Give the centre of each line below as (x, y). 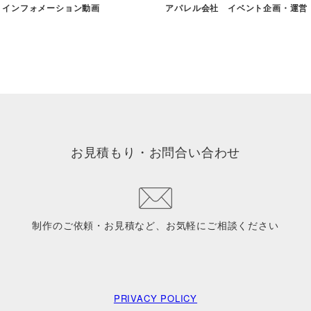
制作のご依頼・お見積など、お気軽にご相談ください (155, 225)
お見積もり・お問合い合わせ (155, 152)
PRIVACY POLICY (155, 298)
